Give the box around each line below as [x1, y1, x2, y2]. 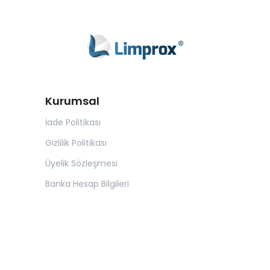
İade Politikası [45, 116, 101, 128]
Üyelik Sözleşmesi [45, 157, 118, 169]
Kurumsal [45, 93, 99, 108]
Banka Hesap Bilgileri [45, 177, 129, 190]
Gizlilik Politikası [45, 136, 107, 149]
